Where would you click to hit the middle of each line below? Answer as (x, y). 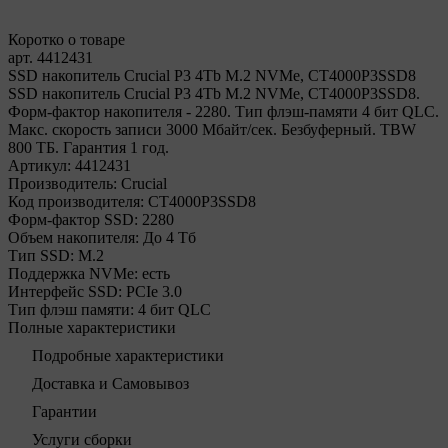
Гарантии (64, 411)
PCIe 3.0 (154, 291)
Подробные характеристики (128, 355)
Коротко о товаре (66, 39)
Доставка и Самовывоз (110, 383)
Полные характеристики (92, 327)
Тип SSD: (41, 255)
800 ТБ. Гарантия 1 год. (88, 147)
